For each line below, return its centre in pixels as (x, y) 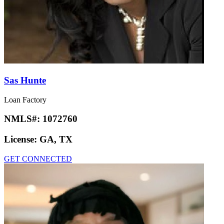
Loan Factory (25, 99)
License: (22, 139)
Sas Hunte (25, 80)
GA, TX (56, 139)
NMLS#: (23, 119)
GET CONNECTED (38, 158)
